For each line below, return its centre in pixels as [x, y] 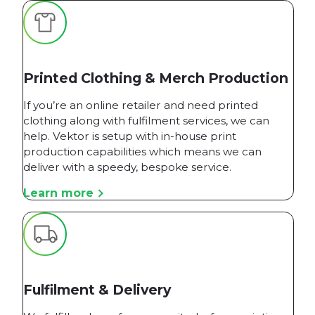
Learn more [58, 193]
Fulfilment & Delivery [97, 289]
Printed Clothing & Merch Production [156, 78]
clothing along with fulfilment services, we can [146, 120]
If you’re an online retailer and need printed [141, 105]
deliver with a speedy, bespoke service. [127, 167]
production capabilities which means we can [142, 151]
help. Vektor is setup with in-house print [130, 136]
